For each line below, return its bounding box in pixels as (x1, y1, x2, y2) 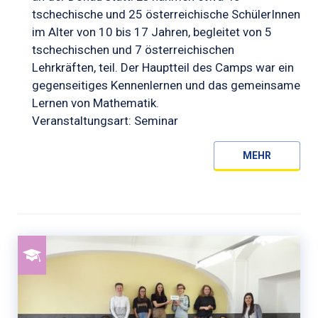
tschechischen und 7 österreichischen (32, 42, 234, 57)
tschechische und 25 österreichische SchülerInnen (32, 6, 300, 21)
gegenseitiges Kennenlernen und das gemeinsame (32, 77, 300, 92)
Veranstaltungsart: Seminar (32, 113, 178, 128)
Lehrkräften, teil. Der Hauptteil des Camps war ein (32, 60, 294, 75)
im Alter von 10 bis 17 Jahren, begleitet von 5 (32, 24, 272, 39)
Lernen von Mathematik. (32, 95, 159, 110)
